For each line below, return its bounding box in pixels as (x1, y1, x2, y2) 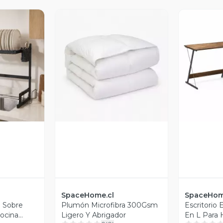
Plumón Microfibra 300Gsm (61, 200, 158, 210)
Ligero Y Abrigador (61, 210, 126, 220)
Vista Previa (95, 69, 138, 78)
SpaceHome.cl (61, 190, 114, 200)
